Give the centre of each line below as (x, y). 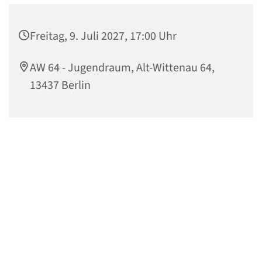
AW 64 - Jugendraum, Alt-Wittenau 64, (122, 68)
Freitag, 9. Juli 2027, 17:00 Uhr (103, 37)
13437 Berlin (60, 86)
